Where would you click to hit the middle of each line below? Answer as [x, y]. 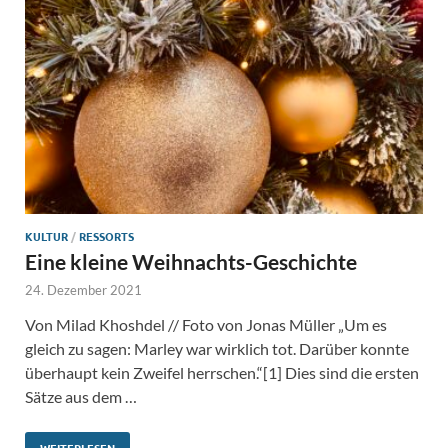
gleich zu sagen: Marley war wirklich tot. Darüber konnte [217, 348]
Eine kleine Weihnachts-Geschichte [191, 261]
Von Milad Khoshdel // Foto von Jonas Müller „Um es [206, 324]
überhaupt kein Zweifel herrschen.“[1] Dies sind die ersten [222, 372]
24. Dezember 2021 [83, 289]
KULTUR [46, 235]
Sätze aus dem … [81, 396]
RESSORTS [106, 235]
